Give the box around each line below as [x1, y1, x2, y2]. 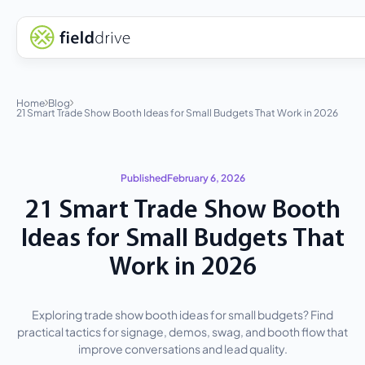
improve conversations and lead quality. [77, 340, 288, 356]
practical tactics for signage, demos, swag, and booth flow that [17, 323, 348, 339]
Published [120, 169, 167, 184]
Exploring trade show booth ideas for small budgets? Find [32, 306, 333, 322]
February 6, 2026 [166, 169, 245, 184]
